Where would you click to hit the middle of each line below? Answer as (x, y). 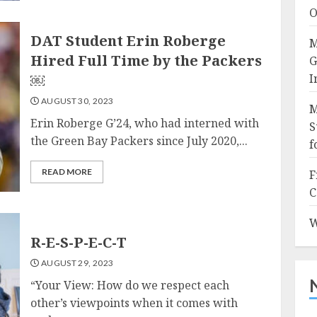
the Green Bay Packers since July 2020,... (139, 140)
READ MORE (67, 171)
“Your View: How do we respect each (130, 285)
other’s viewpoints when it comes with (134, 303)
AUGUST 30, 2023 (76, 100)
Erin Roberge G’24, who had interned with (145, 123)
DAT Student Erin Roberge (128, 40)
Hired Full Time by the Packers (146, 60)
